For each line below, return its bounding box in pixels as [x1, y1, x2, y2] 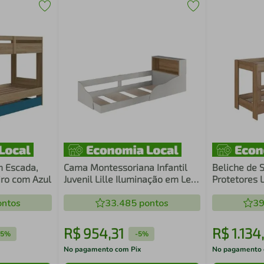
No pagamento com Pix [64, 245, 142, 254]
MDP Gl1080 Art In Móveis [64, 185, 175, 196]
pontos [136, 197, 169, 210]
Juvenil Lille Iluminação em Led [64, 173, 197, 184]
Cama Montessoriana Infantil [64, 161, 188, 173]
